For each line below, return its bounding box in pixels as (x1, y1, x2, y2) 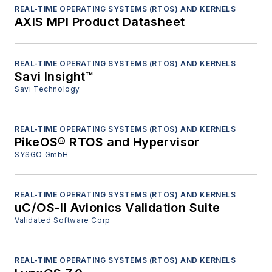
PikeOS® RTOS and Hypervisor (15, 135, 200, 150)
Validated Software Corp (15, 216, 110, 225)
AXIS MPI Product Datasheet (15, 15, 185, 30)
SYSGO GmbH (15, 150, 69, 160)
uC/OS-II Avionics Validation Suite (15, 200, 220, 216)
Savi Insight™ (15, 69, 94, 84)
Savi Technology (15, 84, 80, 94)
